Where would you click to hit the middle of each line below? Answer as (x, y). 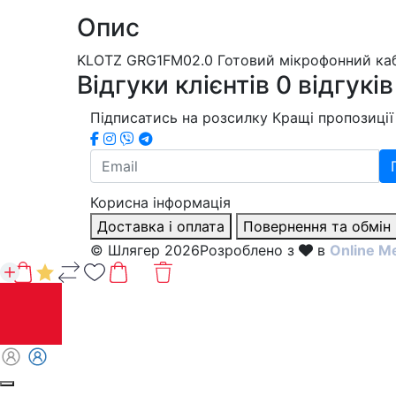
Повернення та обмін (317, 226)
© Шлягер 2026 (145, 250)
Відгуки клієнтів (176, 84)
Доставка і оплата (161, 226)
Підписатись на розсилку (179, 117)
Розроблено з (249, 250)
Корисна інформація (160, 202)
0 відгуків (335, 84)
